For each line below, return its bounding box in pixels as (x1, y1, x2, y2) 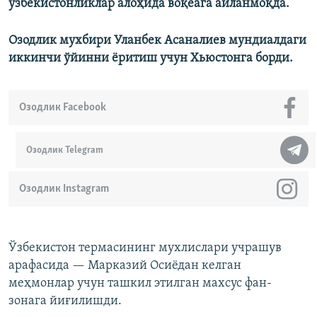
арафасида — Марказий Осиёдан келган (8, 259, 241, 273)
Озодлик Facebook (19, 102, 106, 114)
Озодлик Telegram (26, 144, 103, 156)
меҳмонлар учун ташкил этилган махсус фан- (8, 277, 272, 291)
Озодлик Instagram (19, 183, 109, 195)
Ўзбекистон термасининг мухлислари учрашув (8, 241, 282, 255)
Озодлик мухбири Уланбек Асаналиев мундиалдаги (8, 34, 306, 48)
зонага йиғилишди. (8, 294, 122, 309)
